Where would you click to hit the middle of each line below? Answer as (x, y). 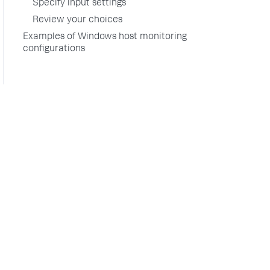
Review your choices (77, 20)
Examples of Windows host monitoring (105, 37)
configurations (54, 49)
